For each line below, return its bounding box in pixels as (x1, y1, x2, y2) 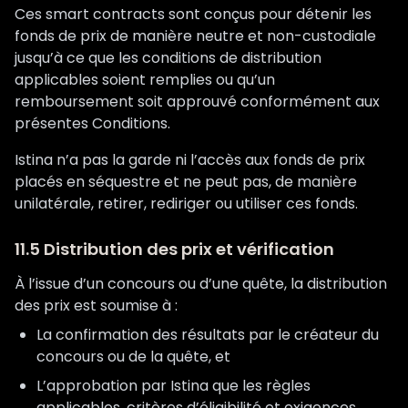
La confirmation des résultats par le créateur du (36, 324, 379, 345)
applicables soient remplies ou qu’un (15, 69, 275, 90)
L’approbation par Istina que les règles (36, 375, 311, 396)
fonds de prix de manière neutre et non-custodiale (15, 25, 376, 46)
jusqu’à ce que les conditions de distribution (15, 47, 321, 68)
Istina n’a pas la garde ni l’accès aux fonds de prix (15, 149, 365, 170)
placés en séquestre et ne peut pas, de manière (15, 171, 357, 192)
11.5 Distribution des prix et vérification (15, 238, 334, 260)
